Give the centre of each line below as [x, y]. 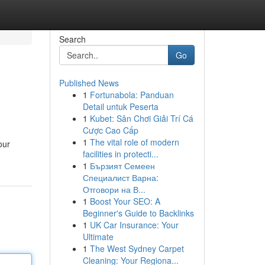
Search [72, 39]
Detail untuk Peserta [120, 106]
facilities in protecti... [120, 154]
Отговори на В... [114, 189]
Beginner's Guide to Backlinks [138, 213]
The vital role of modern [134, 142]
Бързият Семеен [122, 166]
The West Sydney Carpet [137, 248]
